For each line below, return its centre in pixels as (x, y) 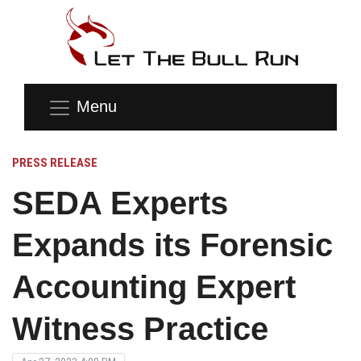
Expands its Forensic (172, 245)
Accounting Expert (154, 286)
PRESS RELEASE (55, 162)
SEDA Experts (120, 203)
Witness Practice (140, 328)
